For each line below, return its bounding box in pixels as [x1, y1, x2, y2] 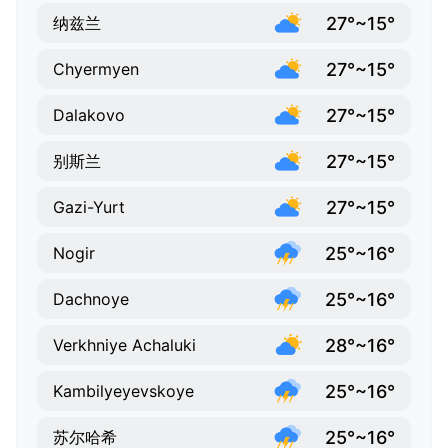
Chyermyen [53, 59, 139, 80]
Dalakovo [53, 105, 125, 126]
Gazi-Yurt [53, 197, 125, 218]
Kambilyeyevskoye [53, 381, 194, 402]
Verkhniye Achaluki [53, 335, 196, 356]
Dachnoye [53, 289, 129, 310]
